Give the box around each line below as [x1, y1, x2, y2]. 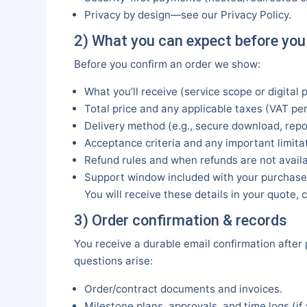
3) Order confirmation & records [73, 212, 287, 230]
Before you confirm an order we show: [73, 58, 260, 71]
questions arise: [73, 254, 153, 268]
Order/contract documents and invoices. [84, 282, 282, 295]
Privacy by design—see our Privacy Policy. [84, 8, 291, 21]
